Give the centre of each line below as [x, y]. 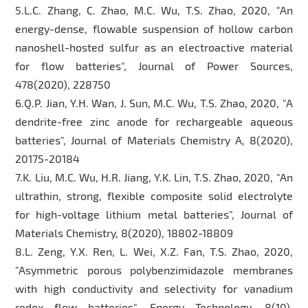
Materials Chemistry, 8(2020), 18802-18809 [124, 232]
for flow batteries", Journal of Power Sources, [154, 65]
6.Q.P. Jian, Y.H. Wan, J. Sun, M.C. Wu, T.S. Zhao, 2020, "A [154, 102]
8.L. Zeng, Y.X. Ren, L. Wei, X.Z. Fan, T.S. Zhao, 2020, [154, 251]
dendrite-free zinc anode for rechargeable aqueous [154, 121]
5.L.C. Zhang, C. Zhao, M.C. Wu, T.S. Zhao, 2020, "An [154, 10]
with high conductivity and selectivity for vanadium [154, 288]
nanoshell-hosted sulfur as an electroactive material [154, 47]
